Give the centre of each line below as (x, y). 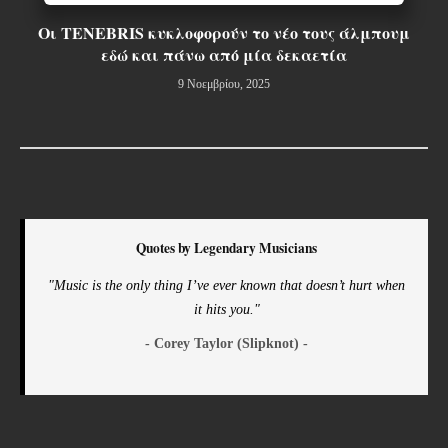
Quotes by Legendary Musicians (226, 248)
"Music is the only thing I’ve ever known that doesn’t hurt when (226, 285)
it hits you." (226, 309)
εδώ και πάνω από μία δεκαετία (224, 55)
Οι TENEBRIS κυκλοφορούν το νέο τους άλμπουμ (224, 33)
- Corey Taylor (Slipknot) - (226, 343)
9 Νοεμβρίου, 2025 (224, 84)
